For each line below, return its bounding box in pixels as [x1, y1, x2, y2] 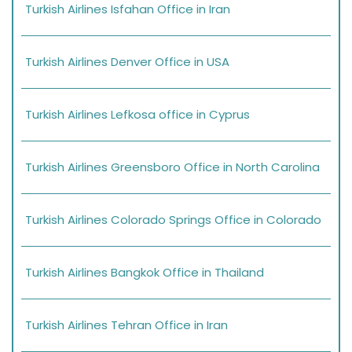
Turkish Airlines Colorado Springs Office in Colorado [25, 211, 321, 229]
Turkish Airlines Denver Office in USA [25, 53, 229, 71]
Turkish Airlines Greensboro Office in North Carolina [25, 159, 320, 176]
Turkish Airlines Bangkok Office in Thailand [25, 264, 264, 281]
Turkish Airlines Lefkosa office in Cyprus [25, 106, 250, 123]
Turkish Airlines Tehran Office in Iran [25, 317, 228, 334]
